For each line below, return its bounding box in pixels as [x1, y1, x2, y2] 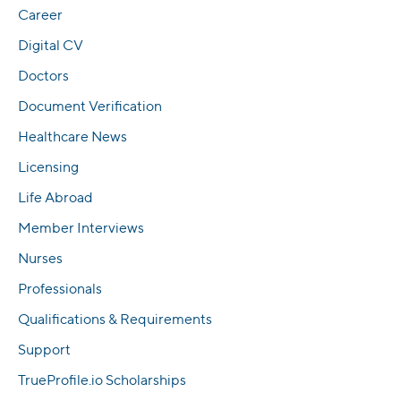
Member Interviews [18, 219, 144, 237]
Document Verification [18, 98, 162, 115]
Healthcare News [18, 128, 127, 146]
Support [18, 341, 71, 359]
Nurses [18, 250, 63, 268]
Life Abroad [18, 189, 93, 207]
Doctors [18, 67, 69, 85]
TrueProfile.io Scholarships [18, 371, 186, 389]
